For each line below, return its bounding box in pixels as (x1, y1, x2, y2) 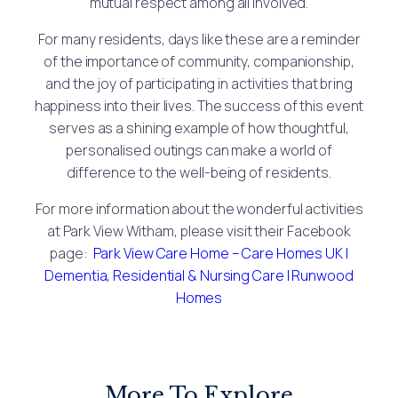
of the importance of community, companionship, (44, 51, 354, 71)
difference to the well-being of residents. (67, 162, 331, 182)
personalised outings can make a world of (66, 139, 332, 160)
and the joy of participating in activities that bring (45, 73, 353, 93)
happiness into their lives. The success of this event (34, 95, 364, 115)
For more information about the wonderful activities (35, 198, 363, 219)
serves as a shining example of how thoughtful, (49, 117, 349, 138)
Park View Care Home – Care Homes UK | (92, 243, 348, 263)
